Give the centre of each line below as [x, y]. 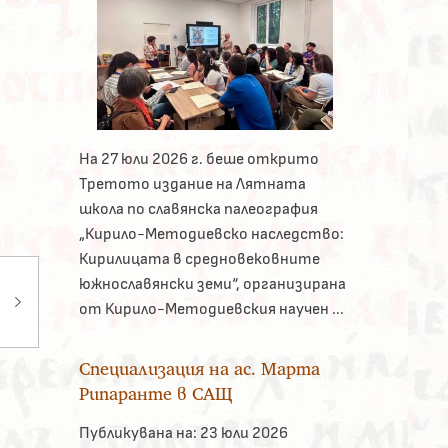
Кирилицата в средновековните [199, 259]
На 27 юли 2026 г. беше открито [198, 159]
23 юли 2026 [242, 433]
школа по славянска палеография [198, 209]
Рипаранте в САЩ [155, 394]
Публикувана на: [137, 433]
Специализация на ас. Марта [199, 369]
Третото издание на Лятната [192, 184]
